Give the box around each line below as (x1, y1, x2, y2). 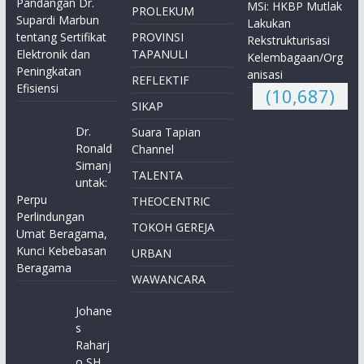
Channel (132, 141, 175, 158)
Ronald (76, 141, 113, 157)
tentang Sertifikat (15, 29, 106, 45)
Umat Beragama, (15, 226, 107, 242)
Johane (76, 303, 113, 319)
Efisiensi (15, 80, 58, 97)
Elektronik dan (15, 46, 90, 63)
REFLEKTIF (132, 72, 190, 89)
